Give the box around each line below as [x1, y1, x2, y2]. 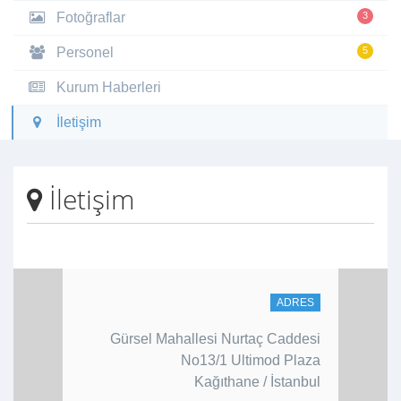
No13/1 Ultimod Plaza [181, 352, 320, 368]
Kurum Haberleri [53, 79, 161, 95]
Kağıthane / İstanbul [194, 373, 320, 389]
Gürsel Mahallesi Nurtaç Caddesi [110, 330, 320, 346]
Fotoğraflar [53, 9, 125, 25]
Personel [53, 44, 114, 60]
